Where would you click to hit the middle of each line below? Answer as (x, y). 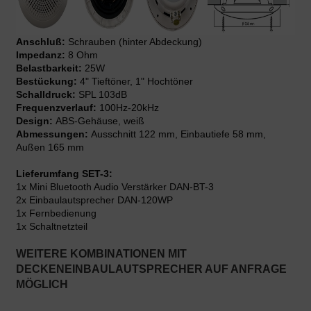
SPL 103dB (101, 95)
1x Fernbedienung (56, 213)
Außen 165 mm (50, 148)
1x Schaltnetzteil (52, 227)
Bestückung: (48, 82)
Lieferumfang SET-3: (64, 174)
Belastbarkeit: (49, 68)
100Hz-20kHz (128, 108)
